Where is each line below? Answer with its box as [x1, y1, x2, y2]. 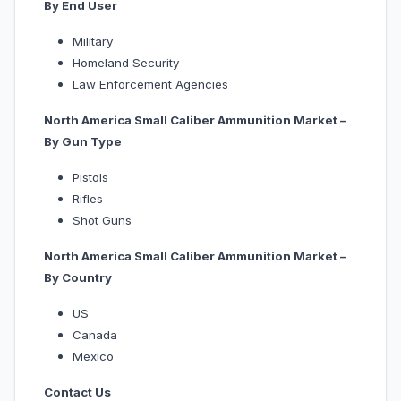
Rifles [73, 192, 103, 207]
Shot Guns [73, 213, 132, 228]
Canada [73, 328, 142, 343]
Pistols [73, 170, 108, 185]
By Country [44, 270, 112, 286]
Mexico [73, 349, 124, 364]
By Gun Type [44, 134, 122, 149]
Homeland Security [73, 55, 179, 71]
